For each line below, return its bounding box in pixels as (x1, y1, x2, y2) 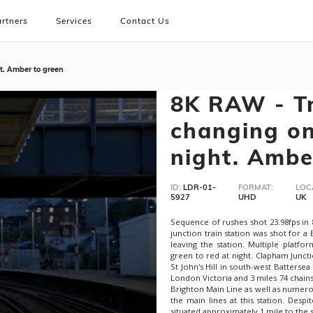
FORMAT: (238, 182, 273, 192)
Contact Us (120, 15, 170, 26)
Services (56, 15, 92, 26)
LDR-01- (183, 182, 216, 192)
